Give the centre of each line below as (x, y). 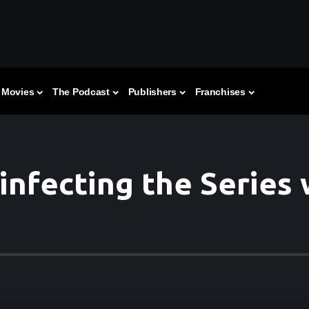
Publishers (152, 92)
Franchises (220, 92)
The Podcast (81, 92)
